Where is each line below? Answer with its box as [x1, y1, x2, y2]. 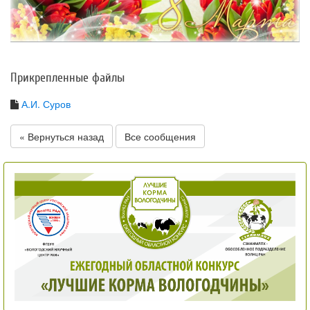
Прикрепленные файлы [10, 70, 125, 85]
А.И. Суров [21, 96, 71, 111]
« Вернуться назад [19, 129, 104, 143]
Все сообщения [125, 129, 196, 143]
